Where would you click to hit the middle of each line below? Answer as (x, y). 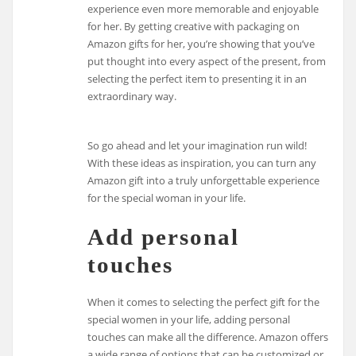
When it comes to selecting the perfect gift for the (204, 302)
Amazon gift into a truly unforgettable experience (204, 181)
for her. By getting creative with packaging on (194, 26)
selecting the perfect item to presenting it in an (197, 78)
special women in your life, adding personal (189, 319)
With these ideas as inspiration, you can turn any (202, 163)
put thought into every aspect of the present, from (207, 61)
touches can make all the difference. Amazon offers (208, 337)
